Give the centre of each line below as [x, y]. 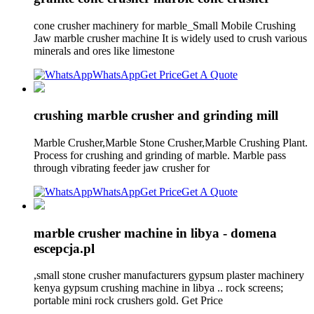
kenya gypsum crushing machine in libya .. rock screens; [158, 288]
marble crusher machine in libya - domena [155, 233]
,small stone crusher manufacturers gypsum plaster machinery [169, 275]
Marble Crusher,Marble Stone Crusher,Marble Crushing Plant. [171, 143]
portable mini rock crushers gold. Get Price [130, 301]
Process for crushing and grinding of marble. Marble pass [160, 155]
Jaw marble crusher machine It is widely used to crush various [170, 38]
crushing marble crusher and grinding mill [156, 116]
